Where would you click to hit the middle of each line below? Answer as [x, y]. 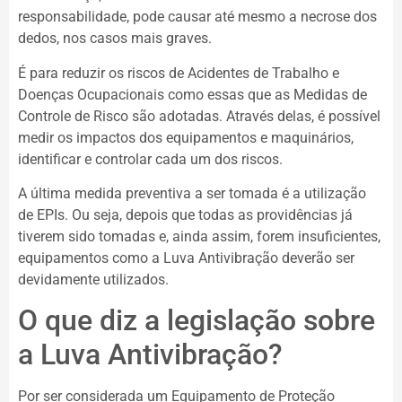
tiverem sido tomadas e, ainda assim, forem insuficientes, [199, 237]
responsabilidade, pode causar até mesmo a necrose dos [197, 17]
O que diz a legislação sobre [197, 321]
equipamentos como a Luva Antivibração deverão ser [186, 258]
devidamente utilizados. [95, 280]
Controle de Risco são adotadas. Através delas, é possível [199, 116]
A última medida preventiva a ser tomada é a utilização [192, 194]
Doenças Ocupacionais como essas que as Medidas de [192, 94]
